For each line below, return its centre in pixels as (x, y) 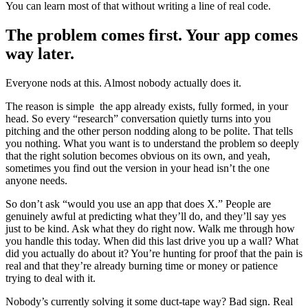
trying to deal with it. (51, 278)
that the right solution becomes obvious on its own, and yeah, (138, 156)
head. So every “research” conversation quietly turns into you (138, 119)
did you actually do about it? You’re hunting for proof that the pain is (154, 254)
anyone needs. (36, 181)
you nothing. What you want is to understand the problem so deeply (152, 144)
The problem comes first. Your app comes (152, 35)
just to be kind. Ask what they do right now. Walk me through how (150, 229)
